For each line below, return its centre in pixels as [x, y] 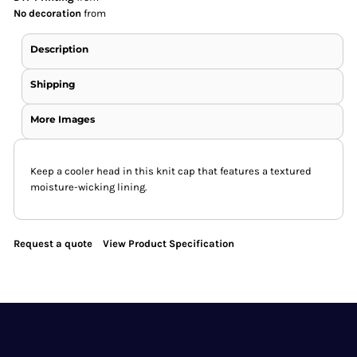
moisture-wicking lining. [89, 187]
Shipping [53, 84]
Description [60, 49]
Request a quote [53, 244]
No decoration [48, 14]
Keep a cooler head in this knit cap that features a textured [171, 171]
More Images [63, 120]
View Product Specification [169, 244]
